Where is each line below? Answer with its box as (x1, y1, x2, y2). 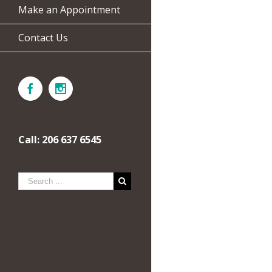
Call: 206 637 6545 (18, 133, 101, 147)
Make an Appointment (18, 3, 120, 17)
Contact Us (18, 31, 68, 45)
